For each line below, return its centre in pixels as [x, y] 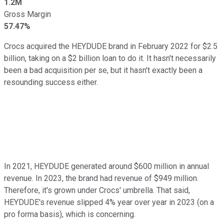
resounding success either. [51, 82]
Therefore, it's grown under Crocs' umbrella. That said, [97, 190]
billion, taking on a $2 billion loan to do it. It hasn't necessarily [110, 58]
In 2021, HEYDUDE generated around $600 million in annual [106, 166]
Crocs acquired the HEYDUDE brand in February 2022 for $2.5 [111, 46]
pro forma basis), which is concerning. [70, 214]
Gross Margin [27, 14]
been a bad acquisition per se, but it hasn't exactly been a [103, 70]
